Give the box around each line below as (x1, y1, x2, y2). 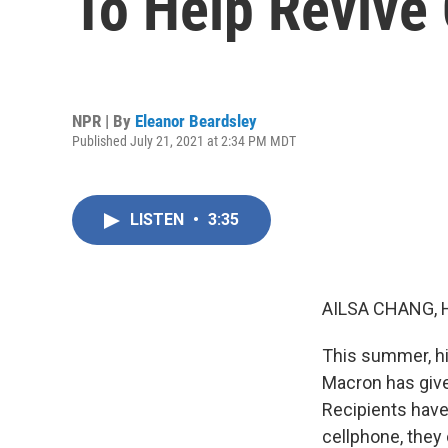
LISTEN (130, 210, 188, 229)
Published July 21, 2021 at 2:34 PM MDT (72, 132, 296, 149)
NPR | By (72, 110, 135, 131)
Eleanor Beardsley (135, 110, 257, 131)
